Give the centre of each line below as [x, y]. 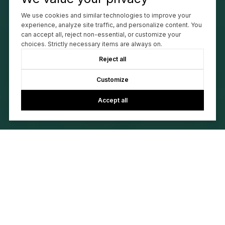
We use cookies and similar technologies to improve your [106, 16]
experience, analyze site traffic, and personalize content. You [111, 25]
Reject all [113, 59]
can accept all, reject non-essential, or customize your [101, 35]
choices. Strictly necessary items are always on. [91, 44]
